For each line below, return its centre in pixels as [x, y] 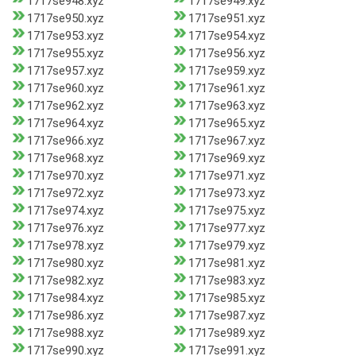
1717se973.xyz [226, 193]
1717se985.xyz [226, 298]
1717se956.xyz [226, 54]
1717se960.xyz [66, 89]
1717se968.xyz [66, 159]
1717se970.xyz [66, 176]
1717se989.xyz [226, 333]
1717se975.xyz [226, 211]
